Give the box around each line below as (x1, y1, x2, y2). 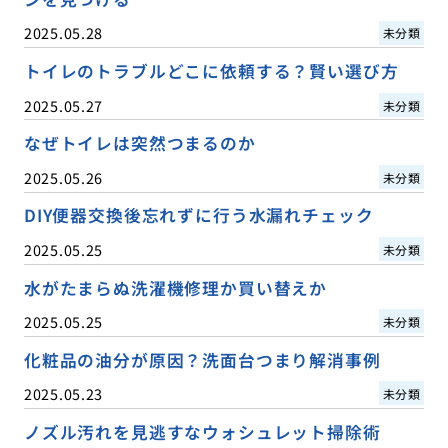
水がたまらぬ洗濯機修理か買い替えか (23, 275, 328, 300)
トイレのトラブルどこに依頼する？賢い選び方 (23, 59, 399, 84)
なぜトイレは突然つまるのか (23, 131, 256, 156)
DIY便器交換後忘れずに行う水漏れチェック (23, 203, 374, 228)
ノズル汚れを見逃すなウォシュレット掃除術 (23, 419, 381, 444)
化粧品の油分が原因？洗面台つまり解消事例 (23, 347, 381, 372)
